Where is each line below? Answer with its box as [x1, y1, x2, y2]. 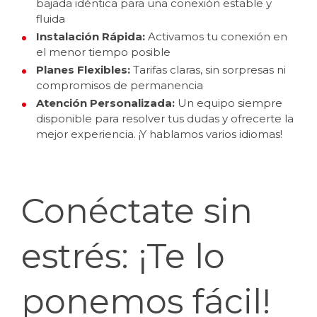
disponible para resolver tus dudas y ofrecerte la [36, 112, 294, 125]
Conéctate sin [21, 190, 253, 231]
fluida [36, 12, 65, 25]
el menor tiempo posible [36, 45, 171, 59]
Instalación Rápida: [36, 30, 145, 43]
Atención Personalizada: [36, 96, 175, 110]
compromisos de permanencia [36, 79, 203, 92]
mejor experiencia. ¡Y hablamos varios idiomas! [36, 127, 282, 141]
